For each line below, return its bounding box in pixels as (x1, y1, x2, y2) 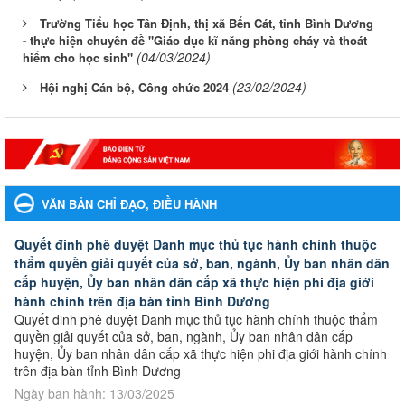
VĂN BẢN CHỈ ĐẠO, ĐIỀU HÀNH (42, 194, 217, 212)
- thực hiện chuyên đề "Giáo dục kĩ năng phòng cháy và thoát (23, 31, 367, 49)
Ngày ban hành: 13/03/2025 (14, 383, 174, 402)
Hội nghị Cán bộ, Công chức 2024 (40, 78, 229, 96)
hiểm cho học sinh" (23, 48, 133, 66)
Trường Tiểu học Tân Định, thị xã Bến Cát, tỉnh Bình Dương (40, 14, 373, 32)
